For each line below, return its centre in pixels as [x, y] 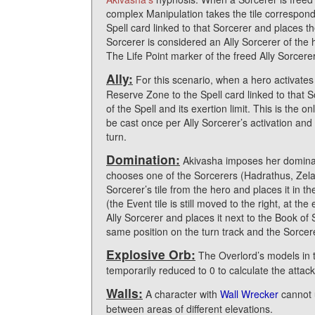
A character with [181, 294]
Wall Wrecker [249, 294]
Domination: [143, 159]
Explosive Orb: [151, 254]
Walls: [124, 292]
